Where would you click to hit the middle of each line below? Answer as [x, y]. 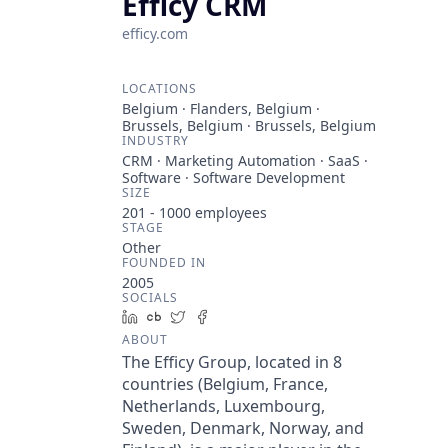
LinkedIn [174, 316]
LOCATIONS [159, 88]
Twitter [216, 316]
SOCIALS [150, 297]
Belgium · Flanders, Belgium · [221, 108]
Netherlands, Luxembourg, [223, 406]
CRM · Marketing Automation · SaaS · [245, 160]
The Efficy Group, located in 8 [232, 362]
